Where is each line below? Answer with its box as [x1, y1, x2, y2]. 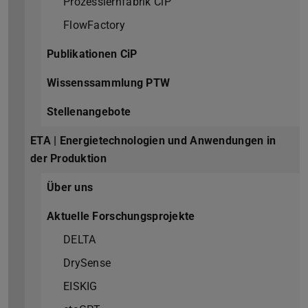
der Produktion [30, 152, 107, 166]
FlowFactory [63, 19, 126, 32]
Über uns [47, 181, 93, 195]
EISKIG [63, 280, 98, 294]
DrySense [63, 256, 111, 270]
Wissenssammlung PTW [47, 76, 170, 90]
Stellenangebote [47, 105, 131, 119]
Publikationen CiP [47, 47, 137, 61]
